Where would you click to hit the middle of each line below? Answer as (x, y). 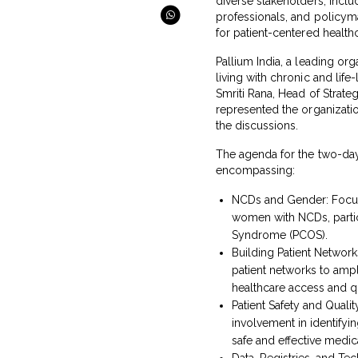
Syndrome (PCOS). (280, 235)
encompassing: (256, 170)
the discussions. (257, 125)
